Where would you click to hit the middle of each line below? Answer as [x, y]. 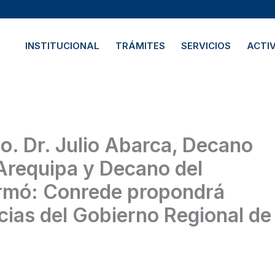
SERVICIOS [206, 46]
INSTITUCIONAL [62, 46]
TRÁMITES [140, 46]
